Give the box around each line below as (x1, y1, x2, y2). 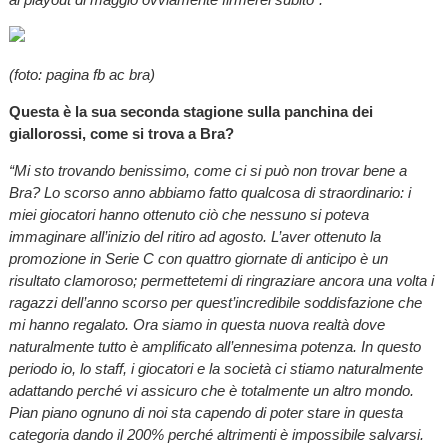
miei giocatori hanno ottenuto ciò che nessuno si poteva (8, 206, 369, 224)
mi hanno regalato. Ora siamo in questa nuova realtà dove (8, 316, 385, 334)
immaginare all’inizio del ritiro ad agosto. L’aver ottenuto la (8, 228, 381, 246)
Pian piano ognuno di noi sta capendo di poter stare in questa (8, 404, 403, 422)
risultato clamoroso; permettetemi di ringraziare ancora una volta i (8, 272, 434, 290)
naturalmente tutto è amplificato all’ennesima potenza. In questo (8, 338, 421, 356)
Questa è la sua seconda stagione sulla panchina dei (8, 102, 373, 120)
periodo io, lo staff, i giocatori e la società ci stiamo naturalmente (8, 360, 423, 378)
